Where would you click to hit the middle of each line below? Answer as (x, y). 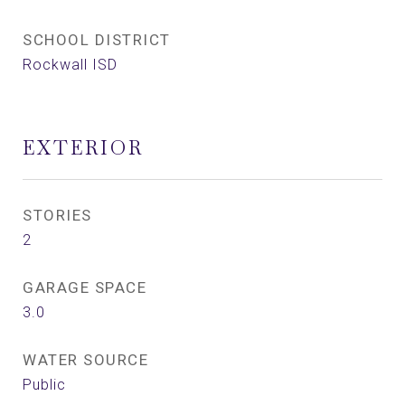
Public (44, 385)
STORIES (57, 215)
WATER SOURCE (85, 360)
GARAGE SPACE (85, 287)
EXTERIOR (83, 148)
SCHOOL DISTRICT (97, 40)
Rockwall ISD (70, 65)
